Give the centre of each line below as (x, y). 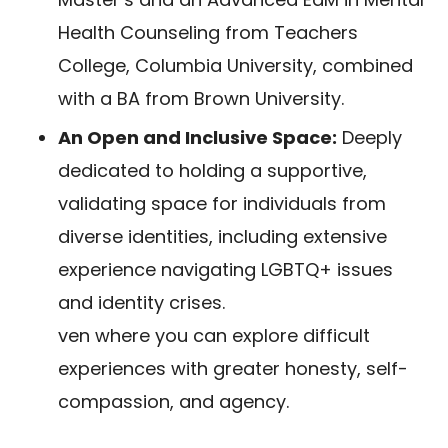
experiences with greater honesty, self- (233, 368)
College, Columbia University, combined (235, 65)
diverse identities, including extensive (222, 236)
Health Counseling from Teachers (208, 32)
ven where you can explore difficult (214, 335)
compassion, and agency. (173, 401)
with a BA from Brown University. (201, 98)
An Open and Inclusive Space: (197, 137)
